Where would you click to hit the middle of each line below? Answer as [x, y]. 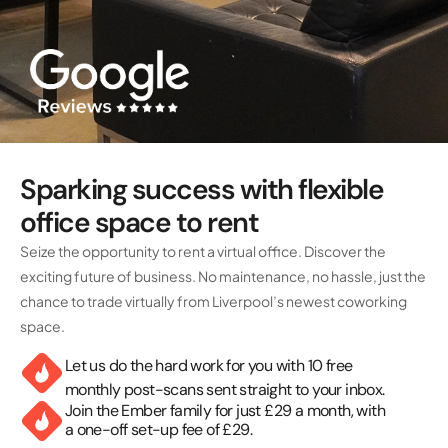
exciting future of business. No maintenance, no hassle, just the [223, 275]
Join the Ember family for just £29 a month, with [225, 411]
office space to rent [139, 222]
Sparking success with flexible [201, 189]
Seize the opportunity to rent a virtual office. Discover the [203, 250]
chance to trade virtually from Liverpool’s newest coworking [213, 300]
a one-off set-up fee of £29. [158, 430]
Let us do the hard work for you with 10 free [208, 366]
